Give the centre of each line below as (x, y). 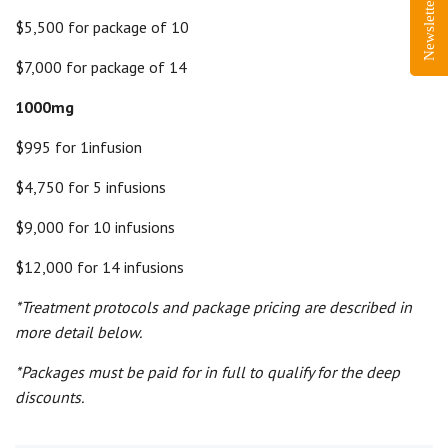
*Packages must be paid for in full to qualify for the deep (207, 372)
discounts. (49, 397)
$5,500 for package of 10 (102, 27)
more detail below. (78, 332)
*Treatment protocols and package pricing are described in (213, 307)
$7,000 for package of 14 (101, 67)
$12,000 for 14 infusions (99, 267)
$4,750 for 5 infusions (90, 187)
